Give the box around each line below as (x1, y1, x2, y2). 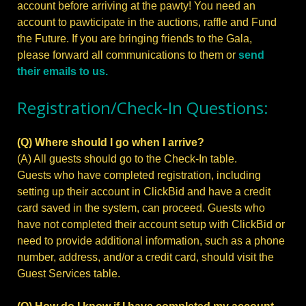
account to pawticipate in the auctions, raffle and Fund (17, 16, 277, 29)
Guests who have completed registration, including (17, 169, 261, 182)
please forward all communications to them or (17, 49, 238, 61)
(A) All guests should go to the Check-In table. (17, 153, 237, 165)
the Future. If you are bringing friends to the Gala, (17, 33, 252, 45)
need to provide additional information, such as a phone (17, 235, 285, 247)
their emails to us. (17, 66, 108, 78)
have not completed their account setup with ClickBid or (17, 219, 285, 231)
